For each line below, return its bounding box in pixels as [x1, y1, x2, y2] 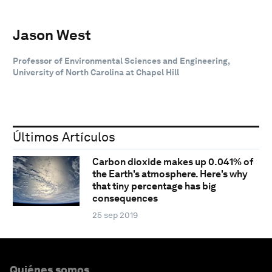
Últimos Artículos [13, 129, 115, 144]
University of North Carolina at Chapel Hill [13, 67, 179, 77]
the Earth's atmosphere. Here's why [92, 168, 248, 180]
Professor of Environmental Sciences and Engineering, [13, 55, 229, 66]
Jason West [13, 25, 91, 44]
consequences [92, 192, 158, 205]
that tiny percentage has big [92, 180, 216, 192]
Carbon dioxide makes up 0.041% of [92, 156, 253, 168]
